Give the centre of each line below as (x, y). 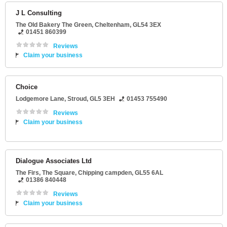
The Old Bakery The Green (54, 25)
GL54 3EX (147, 25)
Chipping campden (105, 173)
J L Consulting (39, 13)
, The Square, (59, 173)
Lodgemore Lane (40, 99)
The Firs (27, 173)
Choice (27, 87)
